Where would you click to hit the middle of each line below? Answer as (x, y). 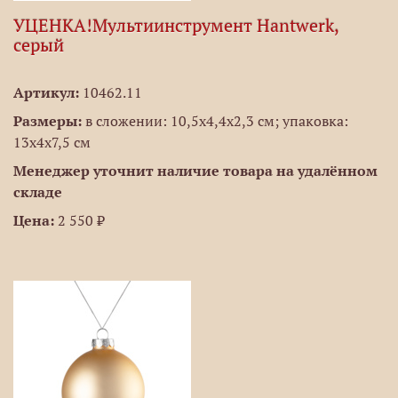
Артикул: (46, 92)
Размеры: (48, 121)
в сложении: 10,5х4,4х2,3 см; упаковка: (215, 121)
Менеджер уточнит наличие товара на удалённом (195, 171)
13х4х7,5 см (52, 142)
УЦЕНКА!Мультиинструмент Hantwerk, (176, 26)
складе (38, 192)
